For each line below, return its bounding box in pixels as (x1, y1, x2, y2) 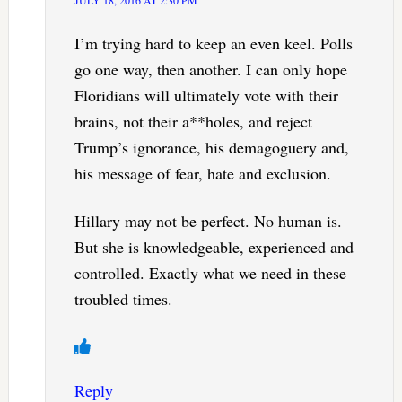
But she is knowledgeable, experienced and (74, 235, 354, 258)
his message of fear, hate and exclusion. (74, 162, 331, 184)
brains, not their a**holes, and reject (74, 109, 312, 132)
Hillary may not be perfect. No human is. (74, 209, 342, 232)
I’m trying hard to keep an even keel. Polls (74, 31, 353, 54)
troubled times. (74, 287, 172, 310)
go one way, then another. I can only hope (74, 57, 347, 80)
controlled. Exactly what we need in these (74, 261, 346, 284)
